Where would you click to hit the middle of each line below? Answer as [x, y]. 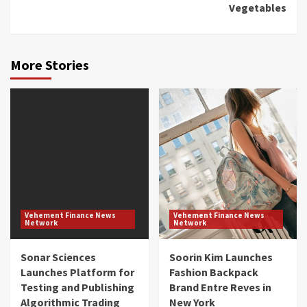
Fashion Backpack [213, 272]
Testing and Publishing [77, 287]
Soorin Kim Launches [221, 257]
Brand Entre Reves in [220, 287]
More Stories [50, 65]
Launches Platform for [77, 272]
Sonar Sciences [58, 257]
